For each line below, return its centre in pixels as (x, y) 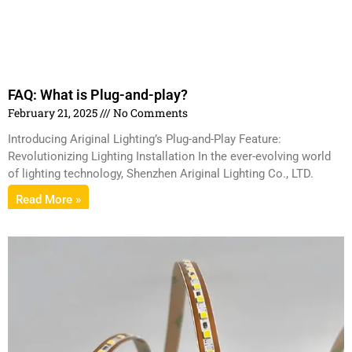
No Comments (149, 112)
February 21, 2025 (54, 112)
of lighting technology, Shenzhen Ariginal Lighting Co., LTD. (161, 173)
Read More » (48, 199)
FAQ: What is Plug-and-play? (98, 94)
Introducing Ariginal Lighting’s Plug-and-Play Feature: (145, 139)
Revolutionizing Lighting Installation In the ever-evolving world (169, 156)
